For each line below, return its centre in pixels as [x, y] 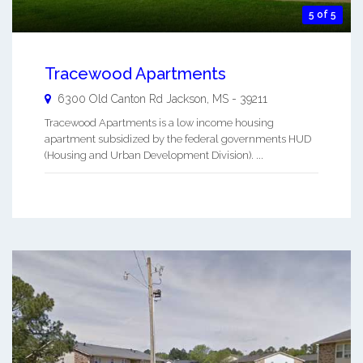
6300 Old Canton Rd [110, 99]
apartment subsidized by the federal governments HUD [178, 139]
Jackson [186, 99]
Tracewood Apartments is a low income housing [159, 123]
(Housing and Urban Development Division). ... [154, 156]
